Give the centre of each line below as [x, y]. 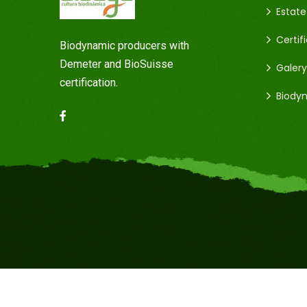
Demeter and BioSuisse [116, 64]
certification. [89, 83]
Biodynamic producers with [124, 46]
